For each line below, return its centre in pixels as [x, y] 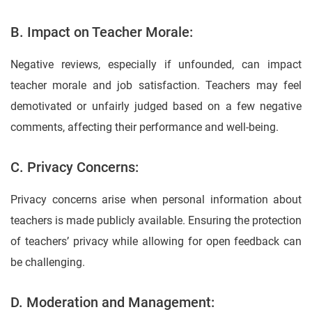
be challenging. [48, 263]
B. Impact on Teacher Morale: [102, 32]
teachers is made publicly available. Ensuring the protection [156, 221]
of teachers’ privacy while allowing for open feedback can [156, 242]
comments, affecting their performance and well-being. [145, 127]
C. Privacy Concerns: [75, 167]
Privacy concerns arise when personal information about [156, 200]
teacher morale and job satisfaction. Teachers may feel [156, 86]
